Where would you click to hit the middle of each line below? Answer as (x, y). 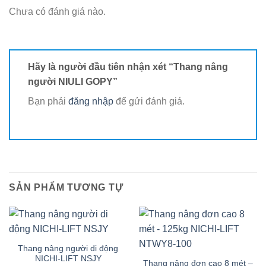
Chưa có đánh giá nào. (57, 11)
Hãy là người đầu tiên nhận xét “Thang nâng (128, 66)
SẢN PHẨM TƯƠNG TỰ (66, 187)
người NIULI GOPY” (74, 81)
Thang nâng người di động (68, 248)
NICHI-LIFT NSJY (68, 258)
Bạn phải (48, 101)
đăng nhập (91, 101)
